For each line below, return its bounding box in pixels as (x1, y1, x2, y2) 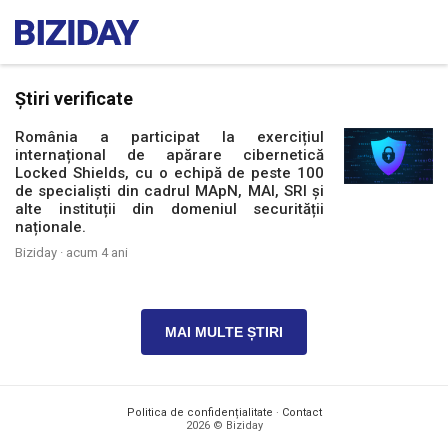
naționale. (15, 218, 86, 236)
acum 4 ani (66, 245, 128, 260)
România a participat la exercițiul (15, 128, 325, 146)
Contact (281, 406, 322, 419)
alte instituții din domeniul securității (15, 200, 325, 218)
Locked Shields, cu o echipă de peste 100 (15, 164, 325, 182)
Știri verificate (15, 88, 133, 109)
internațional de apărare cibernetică (15, 146, 325, 164)
